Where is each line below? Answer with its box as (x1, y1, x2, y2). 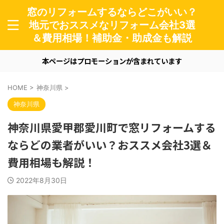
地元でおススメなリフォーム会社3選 (28, 19, 195, 31)
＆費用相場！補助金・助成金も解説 (32, 32, 192, 44)
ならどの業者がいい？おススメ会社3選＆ (7, 136, 212, 152)
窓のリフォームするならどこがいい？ (27, 6, 197, 18)
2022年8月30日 (16, 176, 67, 184)
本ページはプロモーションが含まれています (42, 55, 182, 66)
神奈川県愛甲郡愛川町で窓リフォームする (7, 119, 216, 135)
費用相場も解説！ (7, 154, 95, 170)
